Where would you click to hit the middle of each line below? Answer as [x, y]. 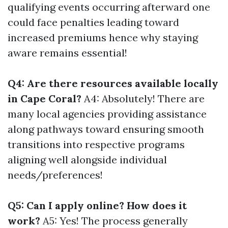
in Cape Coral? [45, 98]
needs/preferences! [55, 175]
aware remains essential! [67, 53]
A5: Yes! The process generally [114, 221]
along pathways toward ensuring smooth [106, 129]
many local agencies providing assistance [107, 114]
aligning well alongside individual [87, 160]
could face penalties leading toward [93, 22]
